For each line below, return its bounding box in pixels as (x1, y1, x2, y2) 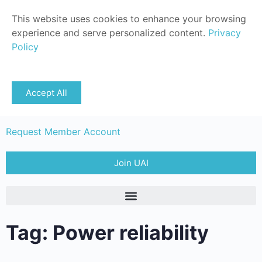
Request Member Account (6, 126, 120, 137)
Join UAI (113, 157, 149, 168)
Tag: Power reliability (6, 220, 209, 244)
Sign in (222, 50, 249, 60)
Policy (12, 41, 39, 53)
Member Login (101, 95, 161, 106)
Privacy (208, 27, 241, 39)
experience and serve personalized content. (12, 27, 208, 39)
